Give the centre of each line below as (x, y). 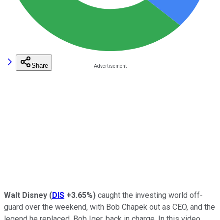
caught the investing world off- (149, 195)
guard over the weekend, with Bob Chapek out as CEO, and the (110, 207)
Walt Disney (27, 195)
